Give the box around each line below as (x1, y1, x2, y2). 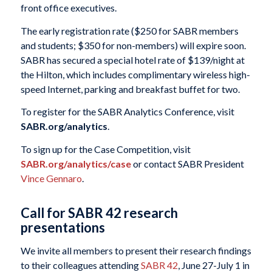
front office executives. (20, 2, 117, 14)
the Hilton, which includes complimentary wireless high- (20, 68, 250, 80)
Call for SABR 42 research (20, 205, 178, 222)
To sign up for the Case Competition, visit (20, 143, 191, 155)
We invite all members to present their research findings (20, 244, 251, 256)
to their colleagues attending (20, 259, 141, 271)
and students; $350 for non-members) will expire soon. (20, 39, 246, 51)
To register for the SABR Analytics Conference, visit (20, 106, 234, 118)
